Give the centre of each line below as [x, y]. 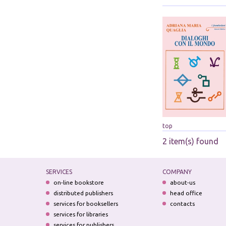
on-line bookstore [79, 183]
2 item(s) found [190, 142]
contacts [182, 204]
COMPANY [177, 172]
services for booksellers [86, 204]
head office [186, 193]
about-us [182, 183]
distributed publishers [83, 193]
